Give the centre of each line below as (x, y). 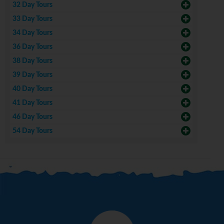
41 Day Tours (32, 103)
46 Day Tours (32, 117)
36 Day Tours (32, 47)
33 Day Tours (32, 19)
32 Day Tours (32, 5)
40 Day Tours (32, 89)
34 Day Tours (32, 33)
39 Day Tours (32, 75)
